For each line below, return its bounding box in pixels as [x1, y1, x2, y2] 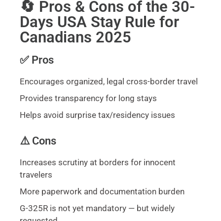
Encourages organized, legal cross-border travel [20, 76, 198, 87]
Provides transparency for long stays [20, 93, 157, 104]
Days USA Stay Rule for [20, 13, 179, 32]
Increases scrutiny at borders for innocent [20, 157, 176, 168]
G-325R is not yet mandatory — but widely [20, 203, 175, 214]
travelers [20, 170, 52, 180]
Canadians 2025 [20, 28, 131, 47]
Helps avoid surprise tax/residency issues [20, 110, 175, 120]
